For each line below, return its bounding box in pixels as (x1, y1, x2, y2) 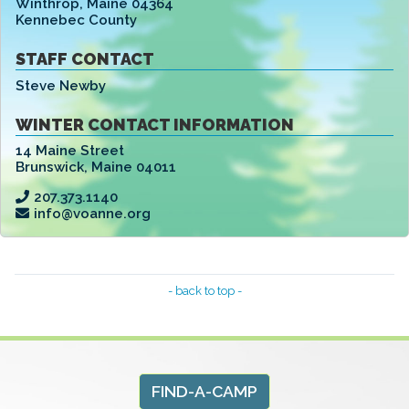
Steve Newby (16, 77, 106, 94)
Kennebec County (16, 11, 137, 28)
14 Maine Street (16, 142, 124, 160)
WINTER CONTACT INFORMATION (16, 114, 294, 134)
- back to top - (167, 284, 242, 299)
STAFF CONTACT (16, 48, 154, 68)
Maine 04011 (91, 159, 176, 176)
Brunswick (16, 159, 84, 176)
